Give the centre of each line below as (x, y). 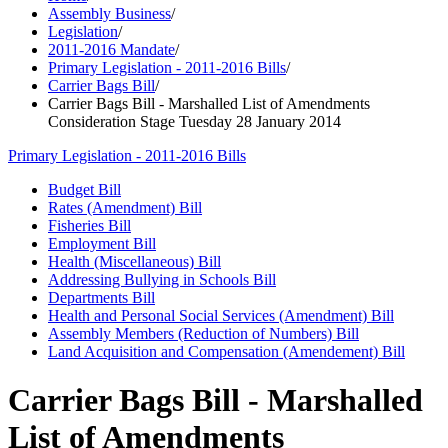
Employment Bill (102, 243)
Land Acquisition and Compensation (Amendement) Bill (226, 351)
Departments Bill (101, 297)
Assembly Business (109, 13)
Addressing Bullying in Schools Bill (162, 279)
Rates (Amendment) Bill (125, 207)
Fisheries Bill (89, 225)
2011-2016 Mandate (111, 49)
